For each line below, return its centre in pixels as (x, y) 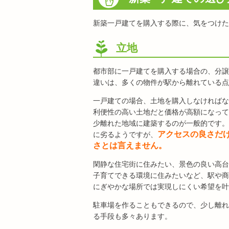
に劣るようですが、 (125, 134)
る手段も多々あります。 (132, 216)
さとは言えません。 (130, 145)
